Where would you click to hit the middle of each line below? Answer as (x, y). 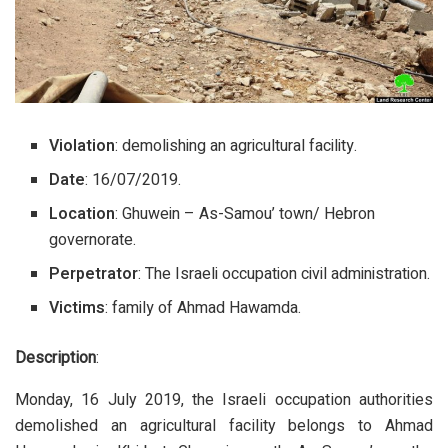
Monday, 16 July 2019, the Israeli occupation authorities (224, 400)
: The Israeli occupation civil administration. (284, 274)
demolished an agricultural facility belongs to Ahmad (224, 426)
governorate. (93, 240)
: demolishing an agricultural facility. (236, 146)
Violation (82, 146)
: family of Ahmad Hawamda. (203, 308)
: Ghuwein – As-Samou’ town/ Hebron (245, 214)
